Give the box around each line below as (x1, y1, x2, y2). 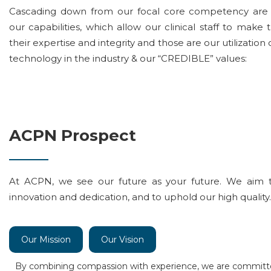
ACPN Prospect (9, 125, 136, 145)
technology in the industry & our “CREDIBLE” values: (9, 52, 247, 64)
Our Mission (21, 233, 71, 245)
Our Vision (101, 233, 144, 245)
